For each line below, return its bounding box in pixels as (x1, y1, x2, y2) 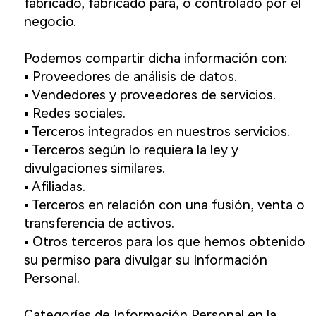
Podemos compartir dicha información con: (23, 50, 287, 67)
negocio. (23, 13, 76, 30)
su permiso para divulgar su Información (23, 252, 267, 269)
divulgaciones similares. (23, 160, 165, 177)
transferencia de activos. (23, 215, 174, 232)
